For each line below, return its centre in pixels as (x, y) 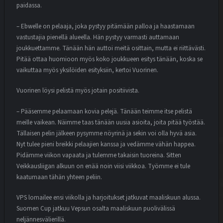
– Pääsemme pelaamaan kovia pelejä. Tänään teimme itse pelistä (104, 111)
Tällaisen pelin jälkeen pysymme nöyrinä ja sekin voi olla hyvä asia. (107, 133)
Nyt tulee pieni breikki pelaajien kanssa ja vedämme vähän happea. (106, 144)
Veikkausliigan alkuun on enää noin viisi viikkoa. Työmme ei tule (103, 166)
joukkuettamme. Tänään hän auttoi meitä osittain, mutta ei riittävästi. (111, 48)
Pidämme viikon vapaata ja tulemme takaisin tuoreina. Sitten (99, 155)
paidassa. (29, 6)
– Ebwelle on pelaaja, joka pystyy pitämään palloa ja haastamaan (106, 26)
